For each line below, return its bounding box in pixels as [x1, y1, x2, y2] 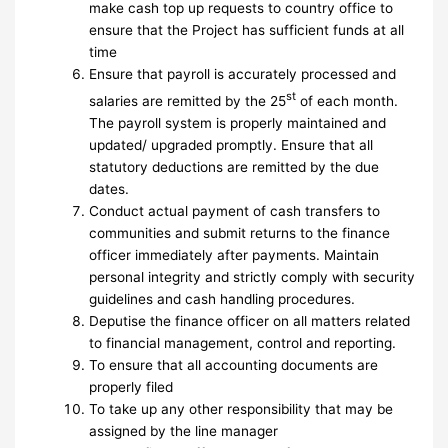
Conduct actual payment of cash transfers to [89, 202, 381, 219]
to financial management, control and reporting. [89, 334, 397, 351]
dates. [89, 180, 130, 197]
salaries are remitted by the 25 [89, 92, 287, 109]
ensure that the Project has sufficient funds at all [89, 22, 405, 39]
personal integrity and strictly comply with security [89, 268, 416, 285]
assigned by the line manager [89, 422, 279, 439]
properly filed [89, 378, 174, 395]
